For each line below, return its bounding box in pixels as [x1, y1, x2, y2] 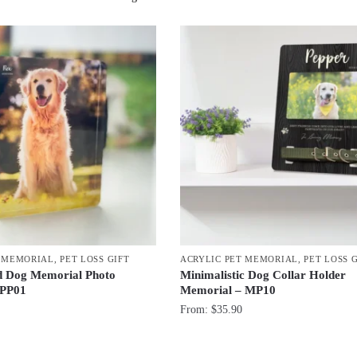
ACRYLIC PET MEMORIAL [179, 254, 298, 265]
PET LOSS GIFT [60, 254, 130, 265]
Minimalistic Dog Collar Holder [179, 269, 346, 282]
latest [220, 25, 244, 37]
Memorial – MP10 [179, 284, 276, 297]
